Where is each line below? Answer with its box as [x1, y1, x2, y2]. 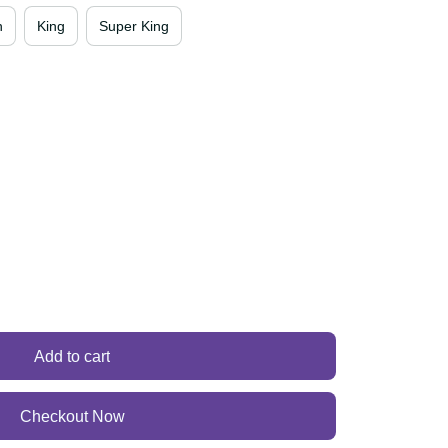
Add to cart [27, 344, 117, 368]
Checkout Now [14, 404, 130, 428]
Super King [110, 15, 183, 36]
